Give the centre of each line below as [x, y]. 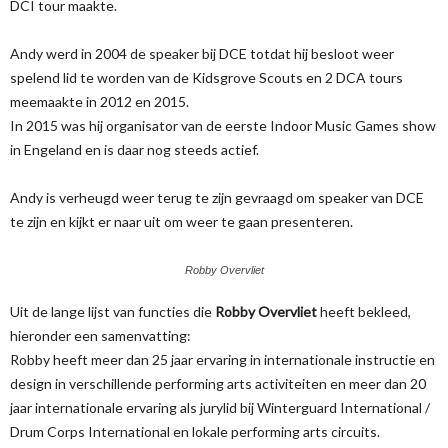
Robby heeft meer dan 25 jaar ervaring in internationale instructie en [222, 359]
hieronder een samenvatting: [100, 335]
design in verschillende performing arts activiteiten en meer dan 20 [218, 383]
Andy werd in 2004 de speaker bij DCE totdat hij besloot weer [202, 53]
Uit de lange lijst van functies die [112, 311]
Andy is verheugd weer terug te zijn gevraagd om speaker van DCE [217, 197]
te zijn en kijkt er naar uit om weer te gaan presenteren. [181, 221]
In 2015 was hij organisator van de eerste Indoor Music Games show [223, 125]
